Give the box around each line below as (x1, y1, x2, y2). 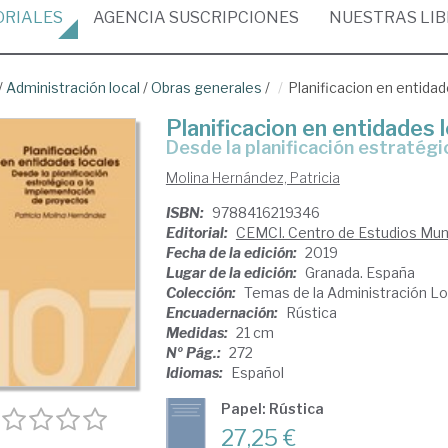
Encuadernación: (165, 304, 281, 321)
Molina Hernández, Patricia (165, 169, 340, 186)
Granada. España (304, 264, 415, 281)
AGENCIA (93, 8, 166, 27)
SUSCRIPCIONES (166, 8, 299, 27)
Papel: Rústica (220, 400, 324, 417)
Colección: (165, 284, 239, 301)
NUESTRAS (329, 8, 420, 27)
